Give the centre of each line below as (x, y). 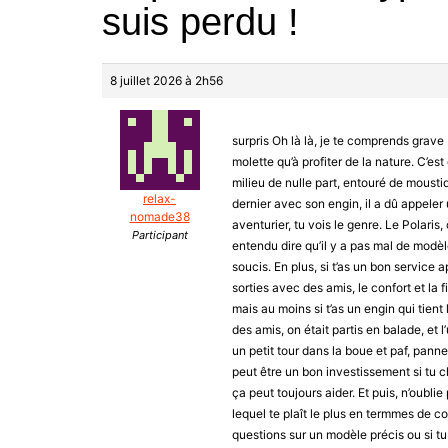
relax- (159, 199)
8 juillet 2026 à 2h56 (166, 81)
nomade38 (159, 217)
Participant (159, 235)
